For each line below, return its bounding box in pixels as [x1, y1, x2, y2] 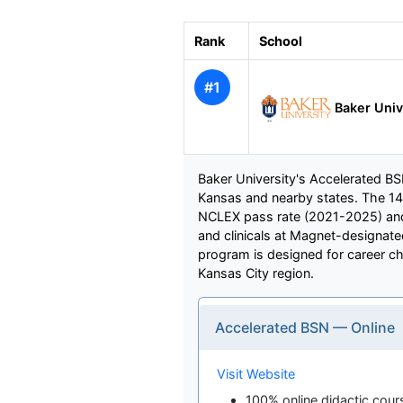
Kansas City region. [198, 265, 314, 282]
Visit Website [217, 366, 295, 382]
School [258, 33, 302, 49]
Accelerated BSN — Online [215, 318, 395, 337]
